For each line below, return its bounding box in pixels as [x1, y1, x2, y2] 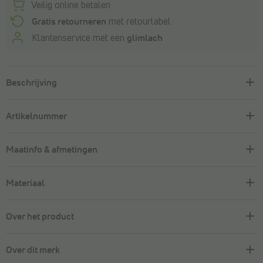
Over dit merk [6, 245, 60, 255]
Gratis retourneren [32, 16, 106, 26]
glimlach [127, 33, 163, 43]
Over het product [6, 211, 74, 221]
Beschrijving [6, 77, 57, 87]
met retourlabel [106, 16, 171, 26]
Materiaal [6, 178, 45, 188]
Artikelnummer [6, 111, 67, 121]
